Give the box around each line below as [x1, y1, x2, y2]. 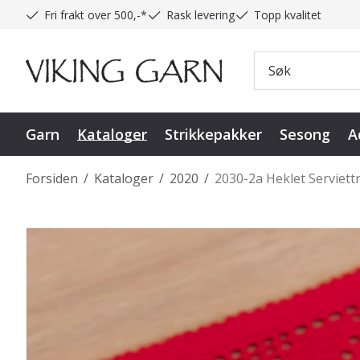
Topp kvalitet [254, 6, 321, 22]
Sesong [280, 124, 330, 144]
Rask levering [166, 6, 235, 22]
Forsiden [26, 169, 78, 187]
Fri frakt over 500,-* [44, 6, 147, 22]
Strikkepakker [165, 124, 262, 144]
